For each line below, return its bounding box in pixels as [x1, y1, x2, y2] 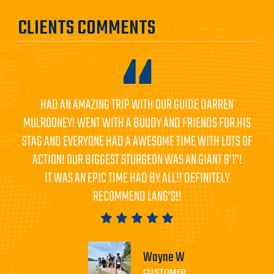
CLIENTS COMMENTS [18, 12, 155, 44]
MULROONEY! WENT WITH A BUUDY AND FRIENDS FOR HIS [23, 112, 251, 135]
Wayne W [143, 246, 185, 268]
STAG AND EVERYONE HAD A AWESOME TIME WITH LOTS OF [21, 130, 253, 153]
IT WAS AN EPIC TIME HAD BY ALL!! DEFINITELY [44, 167, 230, 190]
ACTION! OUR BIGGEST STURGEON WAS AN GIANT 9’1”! [32, 149, 242, 171]
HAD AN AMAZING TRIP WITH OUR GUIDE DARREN [40, 94, 234, 116]
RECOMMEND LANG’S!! [92, 185, 182, 208]
